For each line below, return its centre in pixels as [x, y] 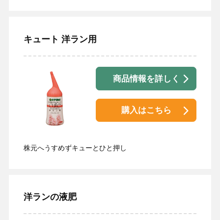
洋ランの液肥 [50, 197]
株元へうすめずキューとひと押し [75, 148]
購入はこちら [146, 110]
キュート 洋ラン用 [60, 40]
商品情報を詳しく [146, 79]
